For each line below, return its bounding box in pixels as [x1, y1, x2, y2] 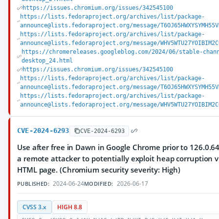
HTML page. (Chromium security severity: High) [17, 165, 180, 175]
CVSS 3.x [22, 203, 46, 211]
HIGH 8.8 [57, 203, 82, 211]
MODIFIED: [84, 180, 113, 187]
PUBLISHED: [17, 180, 49, 187]
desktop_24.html [22, 57, 73, 64]
